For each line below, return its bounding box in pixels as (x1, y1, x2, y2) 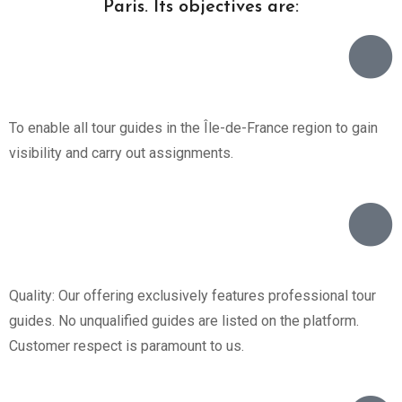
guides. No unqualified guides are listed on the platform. (9, 312, 359, 330)
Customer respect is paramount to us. (9, 337, 244, 355)
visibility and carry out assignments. (9, 144, 233, 162)
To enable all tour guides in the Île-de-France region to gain (9, 119, 378, 137)
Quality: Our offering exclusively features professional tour (9, 287, 376, 305)
